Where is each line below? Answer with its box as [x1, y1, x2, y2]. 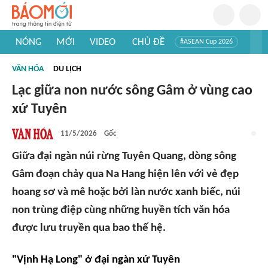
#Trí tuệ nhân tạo [20, 56, 69, 63]
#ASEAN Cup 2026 [180, 38, 233, 45]
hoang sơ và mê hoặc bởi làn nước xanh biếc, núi [12, 187, 240, 198]
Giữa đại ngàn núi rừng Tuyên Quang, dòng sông [12, 151, 236, 162]
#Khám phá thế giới [20, 68, 77, 75]
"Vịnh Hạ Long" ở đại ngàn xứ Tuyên [12, 254, 180, 266]
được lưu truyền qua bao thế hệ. [12, 223, 166, 234]
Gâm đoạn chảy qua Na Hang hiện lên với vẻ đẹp [12, 169, 239, 180]
